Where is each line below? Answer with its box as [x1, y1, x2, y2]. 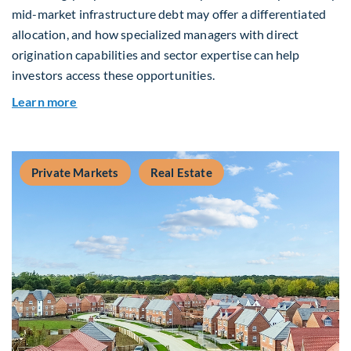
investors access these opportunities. [12, 67, 215, 82]
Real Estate [150, 165, 212, 179]
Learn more [12, 93, 78, 109]
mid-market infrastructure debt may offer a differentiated [12, 5, 327, 21]
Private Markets [31, 165, 119, 179]
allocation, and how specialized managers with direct [12, 26, 299, 42]
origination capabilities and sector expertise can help [12, 46, 300, 62]
